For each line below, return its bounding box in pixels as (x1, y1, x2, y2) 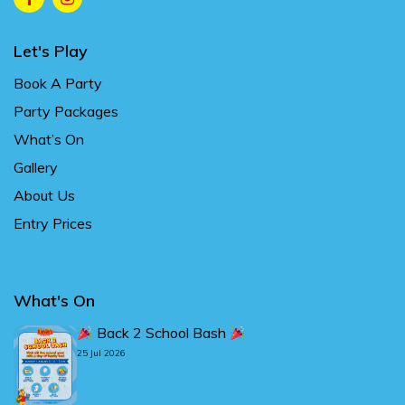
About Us (14, 185, 75, 204)
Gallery (14, 157, 58, 176)
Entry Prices (14, 213, 92, 232)
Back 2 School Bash (93, 323, 231, 342)
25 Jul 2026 (77, 346, 126, 359)
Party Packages (14, 101, 118, 120)
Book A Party (14, 73, 102, 92)
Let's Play (14, 40, 88, 61)
